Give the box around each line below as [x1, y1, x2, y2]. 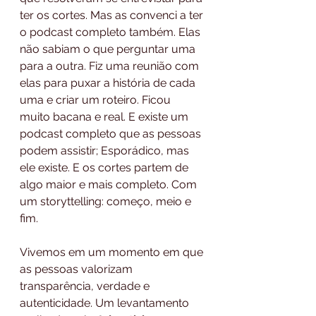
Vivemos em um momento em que [20, 245, 206, 259]
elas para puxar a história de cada [20, 75, 198, 90]
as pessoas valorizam [20, 262, 135, 276]
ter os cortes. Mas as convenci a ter [20, 8, 206, 22]
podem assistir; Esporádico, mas [20, 143, 192, 157]
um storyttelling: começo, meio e [20, 194, 194, 208]
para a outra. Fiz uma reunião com [20, 59, 202, 73]
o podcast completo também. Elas [20, 25, 203, 39]
